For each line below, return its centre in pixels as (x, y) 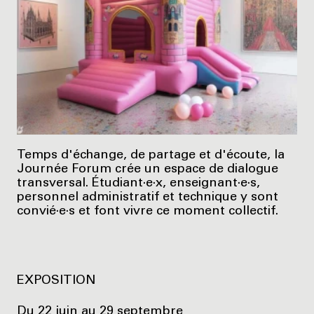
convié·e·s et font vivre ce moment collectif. (148, 212)
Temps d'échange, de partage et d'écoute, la (151, 156)
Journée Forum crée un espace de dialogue (148, 170)
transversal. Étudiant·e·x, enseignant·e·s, (138, 184)
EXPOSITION (56, 281)
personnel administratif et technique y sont (148, 198)
